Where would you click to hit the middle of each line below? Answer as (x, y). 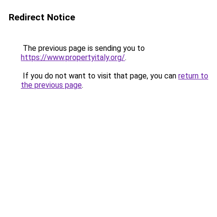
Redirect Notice (42, 17)
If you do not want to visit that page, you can (100, 76)
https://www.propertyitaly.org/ (73, 57)
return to (193, 76)
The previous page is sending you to (83, 48)
